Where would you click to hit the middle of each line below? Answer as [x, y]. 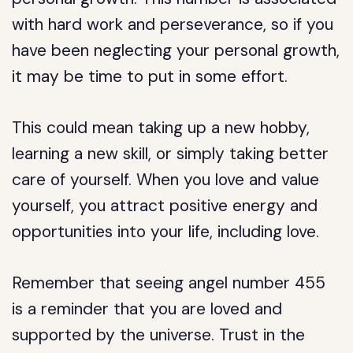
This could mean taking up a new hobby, [161, 128]
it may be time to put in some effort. [150, 76]
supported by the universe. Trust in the [159, 335]
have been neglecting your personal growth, [176, 50]
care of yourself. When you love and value [166, 180]
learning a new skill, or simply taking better [171, 154]
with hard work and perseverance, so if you [173, 24]
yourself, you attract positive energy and [165, 206]
